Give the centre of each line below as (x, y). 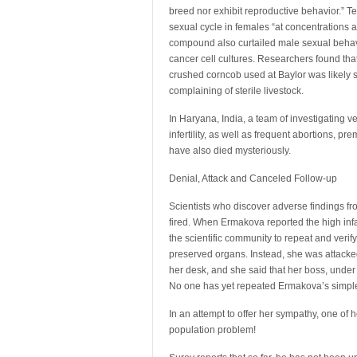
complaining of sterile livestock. (236, 91)
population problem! (212, 330)
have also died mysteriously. (230, 151)
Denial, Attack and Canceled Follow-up (253, 178)
